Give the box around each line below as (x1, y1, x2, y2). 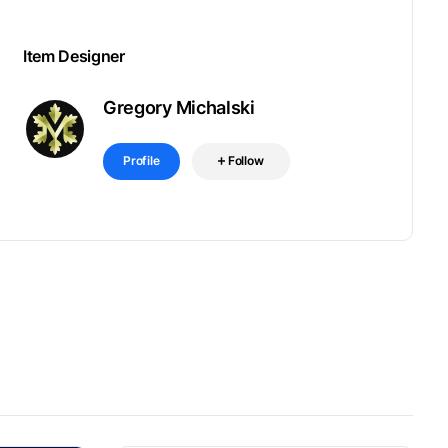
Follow (227, 153, 264, 168)
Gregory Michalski (103, 97, 255, 118)
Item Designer (23, 46, 125, 66)
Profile (123, 153, 160, 168)
